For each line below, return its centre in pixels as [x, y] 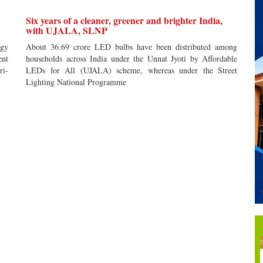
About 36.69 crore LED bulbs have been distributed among [131, 47]
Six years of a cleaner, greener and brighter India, [124, 20]
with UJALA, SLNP [67, 30]
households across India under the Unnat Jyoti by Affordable [131, 58]
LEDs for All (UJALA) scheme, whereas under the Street [131, 70]
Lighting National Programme [76, 82]
